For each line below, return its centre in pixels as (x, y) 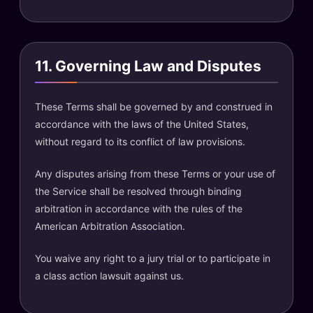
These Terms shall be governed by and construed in (154, 107)
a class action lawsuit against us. (109, 276)
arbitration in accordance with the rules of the (139, 209)
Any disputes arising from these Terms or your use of (155, 174)
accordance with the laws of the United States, (142, 124)
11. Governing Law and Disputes (148, 66)
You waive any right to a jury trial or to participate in (153, 258)
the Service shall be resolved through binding (138, 191)
